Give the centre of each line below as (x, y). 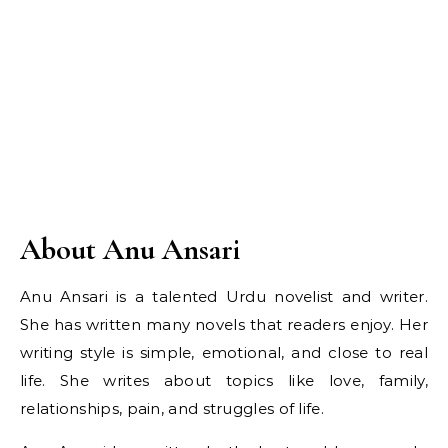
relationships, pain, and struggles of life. (172, 409)
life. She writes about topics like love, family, (224, 381)
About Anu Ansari (130, 250)
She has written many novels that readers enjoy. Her (224, 325)
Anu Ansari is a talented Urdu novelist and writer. (224, 297)
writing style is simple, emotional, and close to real (224, 353)
